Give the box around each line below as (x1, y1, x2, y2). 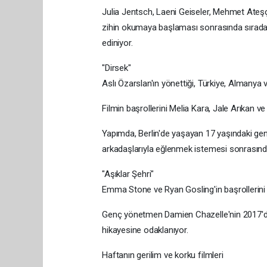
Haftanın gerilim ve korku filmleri (102, 249, 223, 260)
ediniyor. (102, 37, 133, 48)
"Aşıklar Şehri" (102, 168, 154, 179)
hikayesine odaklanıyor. (102, 224, 188, 235)
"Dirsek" (102, 62, 131, 73)
